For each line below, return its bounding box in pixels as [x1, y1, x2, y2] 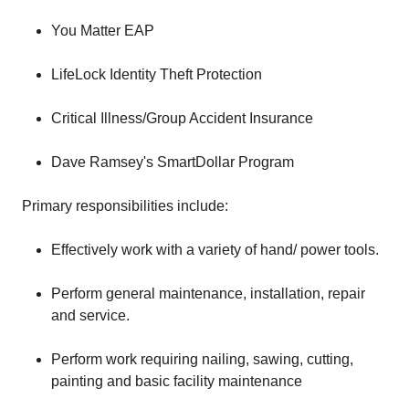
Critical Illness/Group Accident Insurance [51, 110, 313, 126]
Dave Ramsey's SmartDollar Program [51, 154, 294, 170]
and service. [51, 308, 130, 323]
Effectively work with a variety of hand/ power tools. [51, 242, 379, 257]
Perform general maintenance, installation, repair [51, 286, 365, 301]
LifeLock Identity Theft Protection [51, 67, 262, 82]
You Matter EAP [51, 23, 154, 38]
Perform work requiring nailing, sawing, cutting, [51, 351, 353, 367]
